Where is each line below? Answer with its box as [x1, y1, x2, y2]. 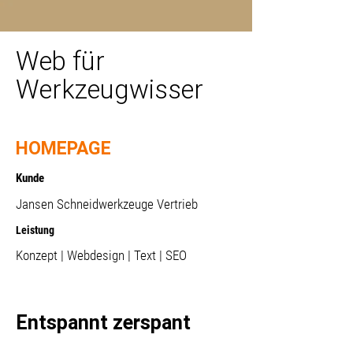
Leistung [16, 224, 54, 236]
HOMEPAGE [16, 137, 111, 159]
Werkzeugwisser [16, 73, 203, 106]
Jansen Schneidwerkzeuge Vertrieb [16, 196, 198, 212]
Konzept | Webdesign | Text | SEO [16, 247, 187, 263]
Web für [16, 45, 105, 77]
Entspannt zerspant [16, 310, 191, 335]
